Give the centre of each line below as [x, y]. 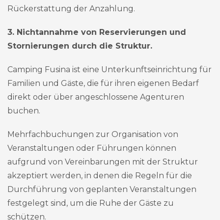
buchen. [24, 111]
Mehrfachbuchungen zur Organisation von [93, 134]
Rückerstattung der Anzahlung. [71, 9]
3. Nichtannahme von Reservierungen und [97, 32]
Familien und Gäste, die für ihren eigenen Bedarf [103, 83]
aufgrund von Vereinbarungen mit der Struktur [103, 162]
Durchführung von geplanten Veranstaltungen [102, 189]
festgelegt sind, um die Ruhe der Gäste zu [91, 203]
